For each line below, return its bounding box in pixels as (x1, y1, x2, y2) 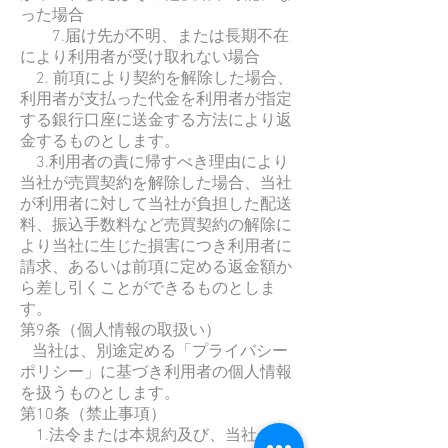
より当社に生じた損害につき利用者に (20, 236, 292, 257)
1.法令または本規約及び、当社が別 (20, 425, 289, 446)
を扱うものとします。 (20, 383, 180, 404)
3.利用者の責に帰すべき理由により (20, 152, 289, 173)
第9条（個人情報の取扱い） (20, 320, 221, 341)
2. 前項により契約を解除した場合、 (20, 68, 293, 89)
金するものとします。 (20, 131, 180, 152)
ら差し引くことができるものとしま (20, 278, 276, 299)
